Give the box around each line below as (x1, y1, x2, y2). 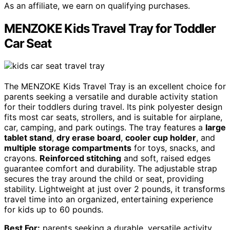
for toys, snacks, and (131, 143, 215, 154)
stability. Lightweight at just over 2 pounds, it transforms (4, 184, 225, 195)
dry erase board (56, 132, 121, 143)
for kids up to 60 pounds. (4, 204, 103, 215)
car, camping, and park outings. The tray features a (4, 122, 205, 133)
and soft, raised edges (121, 153, 210, 164)
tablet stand (4, 132, 52, 143)
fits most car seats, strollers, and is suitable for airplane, (4, 112, 222, 123)
